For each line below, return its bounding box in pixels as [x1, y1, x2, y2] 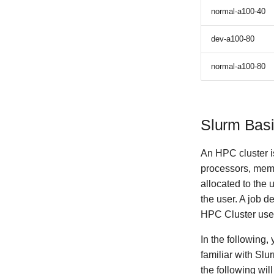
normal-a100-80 [211, 61, 265, 71]
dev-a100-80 [211, 34, 254, 43]
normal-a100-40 [211, 6, 265, 16]
